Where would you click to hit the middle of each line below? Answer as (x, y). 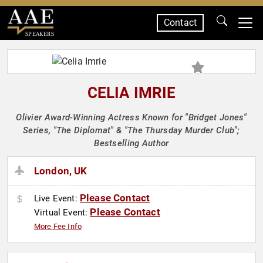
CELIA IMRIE (131, 93)
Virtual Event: (62, 213)
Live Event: (57, 199)
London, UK (61, 171)
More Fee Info (58, 227)
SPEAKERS (39, 34)
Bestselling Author (131, 143)
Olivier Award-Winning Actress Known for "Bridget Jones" (131, 117)
